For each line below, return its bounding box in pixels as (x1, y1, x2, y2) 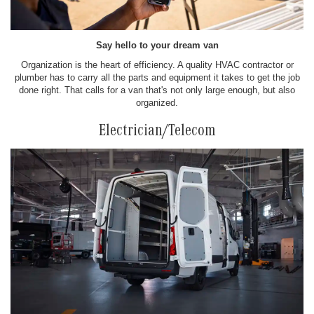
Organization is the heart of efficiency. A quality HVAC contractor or (20, 60, 294, 71)
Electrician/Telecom (98, 124, 216, 142)
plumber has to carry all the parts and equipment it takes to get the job (14, 72, 300, 83)
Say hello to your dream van (95, 40, 219, 51)
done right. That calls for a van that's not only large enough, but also (19, 85, 295, 96)
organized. (136, 97, 178, 109)
